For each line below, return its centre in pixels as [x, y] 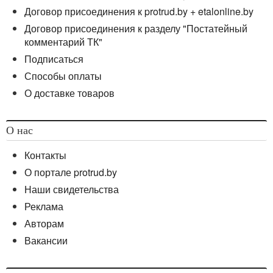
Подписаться [54, 59]
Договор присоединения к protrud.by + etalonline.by [139, 12]
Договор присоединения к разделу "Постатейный [136, 29]
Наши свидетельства [72, 190]
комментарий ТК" [63, 42]
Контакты [45, 155]
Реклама [44, 207]
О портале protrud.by [71, 172]
